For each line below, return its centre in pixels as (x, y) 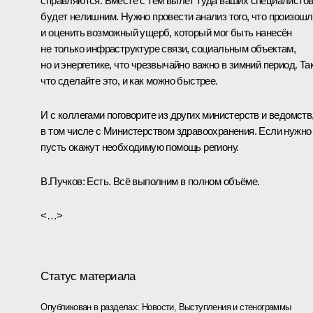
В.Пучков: (63, 181)
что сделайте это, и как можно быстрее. (129, 80)
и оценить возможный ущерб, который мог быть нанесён (166, 32)
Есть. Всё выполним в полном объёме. (172, 181)
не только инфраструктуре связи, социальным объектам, (168, 48)
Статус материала (88, 276)
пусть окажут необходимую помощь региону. (140, 147)
